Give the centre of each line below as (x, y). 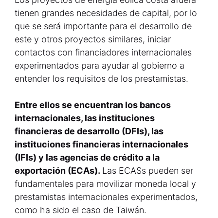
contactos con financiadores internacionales (103, 52)
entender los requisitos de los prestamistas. (101, 79)
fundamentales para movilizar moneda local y (105, 184)
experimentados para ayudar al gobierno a (100, 65)
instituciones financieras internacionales (101, 144)
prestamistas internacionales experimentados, (106, 197)
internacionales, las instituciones (85, 118)
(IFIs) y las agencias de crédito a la (87, 157)
